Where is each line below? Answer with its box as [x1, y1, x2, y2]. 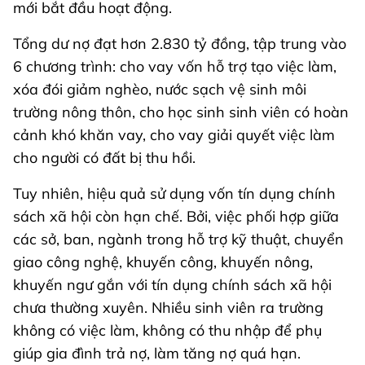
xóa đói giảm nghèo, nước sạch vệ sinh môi [13, 80, 306, 99]
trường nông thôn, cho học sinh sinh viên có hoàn [13, 103, 349, 122]
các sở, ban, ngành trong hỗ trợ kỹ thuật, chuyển [13, 230, 344, 249]
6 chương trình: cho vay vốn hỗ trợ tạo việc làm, [13, 57, 336, 77]
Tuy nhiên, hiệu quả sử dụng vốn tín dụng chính [13, 184, 336, 204]
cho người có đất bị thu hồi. [13, 148, 204, 168]
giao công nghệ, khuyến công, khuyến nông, [13, 253, 313, 272]
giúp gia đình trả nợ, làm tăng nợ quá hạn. [13, 344, 301, 363]
